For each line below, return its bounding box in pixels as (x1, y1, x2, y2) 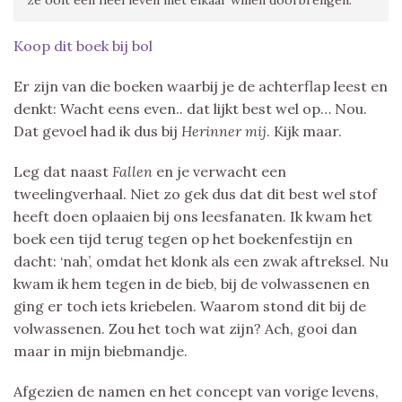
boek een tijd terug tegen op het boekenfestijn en (13, 229, 353, 248)
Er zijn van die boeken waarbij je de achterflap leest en (13, 76, 388, 95)
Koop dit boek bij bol (13, 36, 153, 55)
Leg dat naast (13, 162, 112, 180)
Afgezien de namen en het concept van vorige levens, (13, 381, 379, 400)
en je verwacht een (153, 162, 286, 180)
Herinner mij (181, 121, 267, 140)
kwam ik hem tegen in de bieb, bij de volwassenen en (13, 274, 370, 293)
